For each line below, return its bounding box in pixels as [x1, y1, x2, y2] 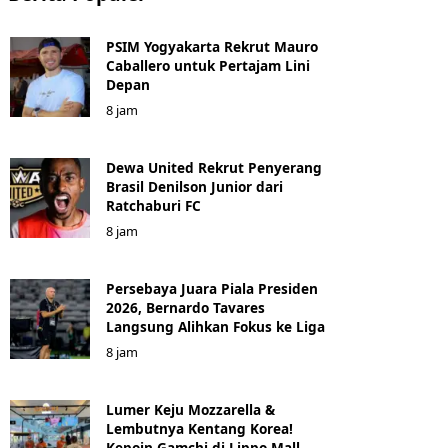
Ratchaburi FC [106, 196, 201, 215]
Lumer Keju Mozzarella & [106, 400, 275, 419]
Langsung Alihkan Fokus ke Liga [106, 317, 325, 336]
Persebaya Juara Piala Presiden [106, 279, 318, 298]
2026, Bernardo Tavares [106, 298, 265, 317]
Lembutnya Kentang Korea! [106, 419, 293, 438]
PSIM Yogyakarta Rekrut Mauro [106, 37, 318, 56]
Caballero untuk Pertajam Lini [106, 56, 310, 75]
